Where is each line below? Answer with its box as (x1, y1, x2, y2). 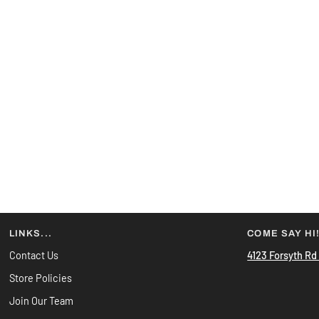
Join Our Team (9, 294, 73, 307)
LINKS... (9, 229, 52, 239)
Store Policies (9, 271, 72, 284)
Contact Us (9, 249, 58, 261)
